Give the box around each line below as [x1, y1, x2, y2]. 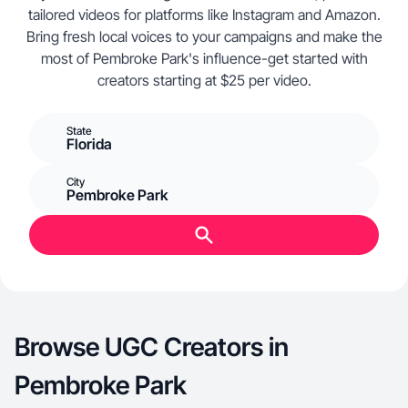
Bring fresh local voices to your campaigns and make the [25, 27, 382, 46]
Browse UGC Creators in [15, 331, 289, 362]
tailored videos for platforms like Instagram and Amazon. [27, 5, 381, 24]
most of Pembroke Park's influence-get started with [40, 49, 368, 67]
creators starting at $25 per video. [97, 71, 311, 89]
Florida [66, 135, 112, 153]
